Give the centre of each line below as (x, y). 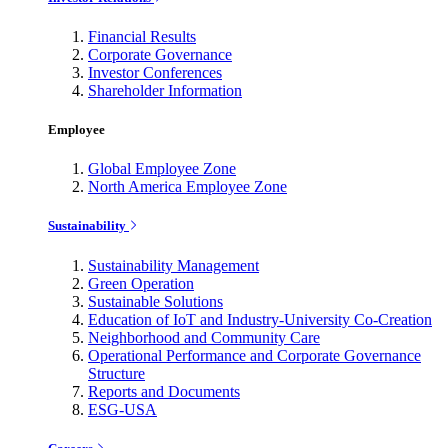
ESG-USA (122, 409)
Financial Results (142, 36)
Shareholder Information (165, 90)
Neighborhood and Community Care (204, 337)
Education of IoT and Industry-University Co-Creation (260, 319)
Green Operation (141, 283)
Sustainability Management (173, 265)
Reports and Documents (164, 391)
